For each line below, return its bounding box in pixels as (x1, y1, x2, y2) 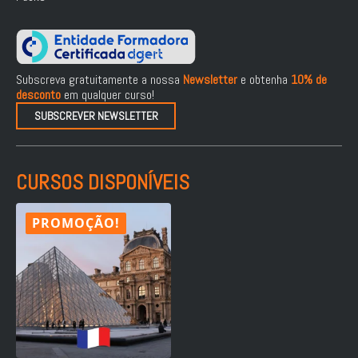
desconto (16, 86, 61, 103)
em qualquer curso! (61, 86, 154, 103)
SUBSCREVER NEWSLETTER (34, 108, 158, 123)
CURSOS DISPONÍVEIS (16, 169, 189, 196)
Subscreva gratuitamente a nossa (16, 70, 183, 88)
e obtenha (237, 70, 291, 88)
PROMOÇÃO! (32, 213, 120, 232)
